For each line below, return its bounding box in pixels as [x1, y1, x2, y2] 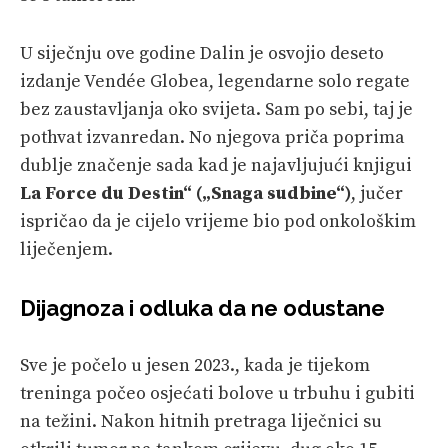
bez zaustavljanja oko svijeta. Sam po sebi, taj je [20, 97, 413, 121]
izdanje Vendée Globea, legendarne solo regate [20, 69, 410, 93]
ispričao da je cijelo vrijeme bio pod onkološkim [20, 209, 416, 233]
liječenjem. [20, 237, 113, 261]
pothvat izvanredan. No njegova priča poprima [20, 125, 405, 149]
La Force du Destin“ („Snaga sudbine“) [20, 181, 351, 205]
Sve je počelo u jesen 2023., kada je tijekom [20, 353, 370, 377]
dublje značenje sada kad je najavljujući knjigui [20, 153, 412, 177]
